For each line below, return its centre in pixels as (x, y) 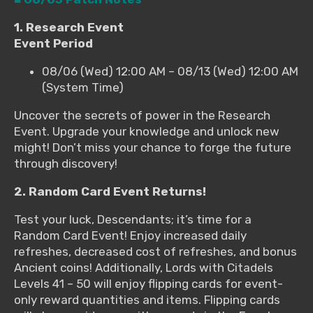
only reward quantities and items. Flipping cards (147, 300)
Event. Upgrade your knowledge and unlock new (147, 132)
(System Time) (83, 88)
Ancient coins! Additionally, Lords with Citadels (144, 268)
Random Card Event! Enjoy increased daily (130, 236)
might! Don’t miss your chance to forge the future (153, 148)
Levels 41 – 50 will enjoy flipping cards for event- (148, 284)
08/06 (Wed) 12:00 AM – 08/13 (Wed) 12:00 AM (170, 72)
